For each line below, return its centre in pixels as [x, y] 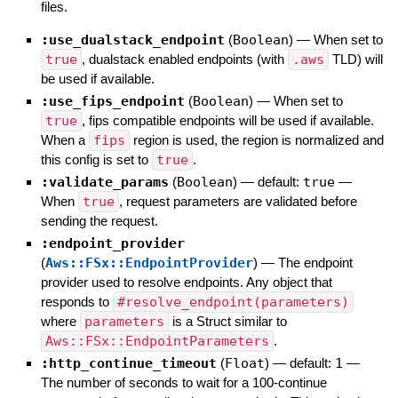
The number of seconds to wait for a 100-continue [183, 383]
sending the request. [99, 221]
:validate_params [104, 183]
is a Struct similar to [227, 322]
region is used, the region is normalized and [256, 140]
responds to [76, 302]
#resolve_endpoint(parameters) [233, 302]
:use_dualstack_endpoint [132, 40]
